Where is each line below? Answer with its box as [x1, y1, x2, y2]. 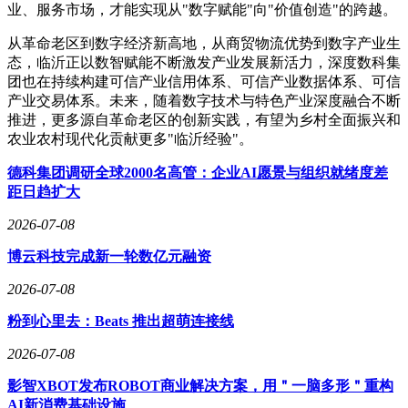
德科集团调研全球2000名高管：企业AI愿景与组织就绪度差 [7, 164, 388, 180]
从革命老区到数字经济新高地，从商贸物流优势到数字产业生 [7, 35, 401, 51]
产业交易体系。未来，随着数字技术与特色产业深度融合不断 [7, 92, 401, 108]
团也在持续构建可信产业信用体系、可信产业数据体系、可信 [7, 73, 401, 89]
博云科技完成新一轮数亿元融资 [7, 248, 211, 264]
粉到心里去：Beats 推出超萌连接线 [7, 312, 234, 329]
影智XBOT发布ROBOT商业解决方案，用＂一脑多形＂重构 [7, 377, 393, 393]
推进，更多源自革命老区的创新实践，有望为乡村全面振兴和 [7, 111, 401, 127]
